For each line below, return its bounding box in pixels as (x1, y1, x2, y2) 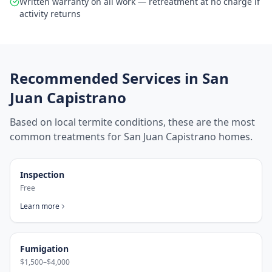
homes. (216, 130, 253, 143)
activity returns (19, 8, 81, 19)
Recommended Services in (10, 68, 202, 88)
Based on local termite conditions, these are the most (10, 115, 255, 129)
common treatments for (10, 130, 124, 143)
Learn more (20, 201, 59, 211)
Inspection (20, 169, 64, 180)
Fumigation (20, 243, 69, 254)
